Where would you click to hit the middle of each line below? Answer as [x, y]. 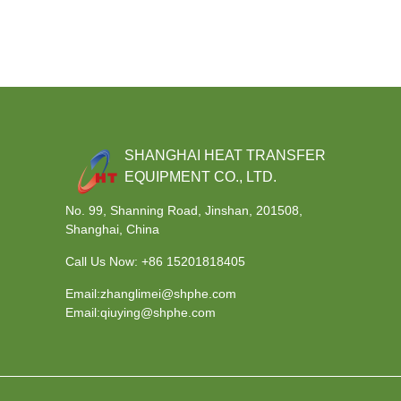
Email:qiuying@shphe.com [141, 313]
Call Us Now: [104, 262]
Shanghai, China [113, 230]
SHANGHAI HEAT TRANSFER [226, 155]
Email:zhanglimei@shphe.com [151, 294]
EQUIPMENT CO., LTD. [201, 176]
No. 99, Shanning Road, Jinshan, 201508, [184, 211]
